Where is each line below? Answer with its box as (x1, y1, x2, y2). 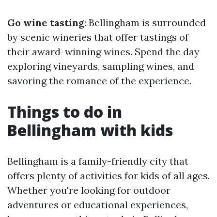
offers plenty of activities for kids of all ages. (7, 170, 210, 182)
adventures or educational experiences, (7, 199, 188, 211)
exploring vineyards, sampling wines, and (7, 60, 194, 72)
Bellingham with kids (7, 120, 173, 140)
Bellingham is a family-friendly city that (7, 155, 188, 167)
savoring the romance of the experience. (7, 75, 191, 87)
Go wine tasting (7, 16, 84, 29)
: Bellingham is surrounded (84, 16, 206, 29)
